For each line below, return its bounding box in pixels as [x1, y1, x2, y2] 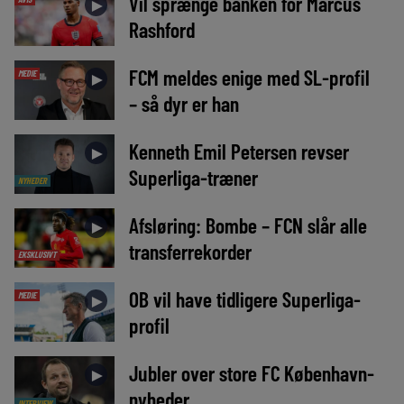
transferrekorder [128, 238, 252, 265]
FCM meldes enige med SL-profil [128, 64, 370, 90]
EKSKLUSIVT [17, 249, 56, 261]
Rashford [128, 15, 195, 42]
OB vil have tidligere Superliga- [128, 286, 361, 313]
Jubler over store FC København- [128, 360, 374, 387]
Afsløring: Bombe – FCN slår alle [128, 212, 367, 239]
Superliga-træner [128, 164, 258, 191]
